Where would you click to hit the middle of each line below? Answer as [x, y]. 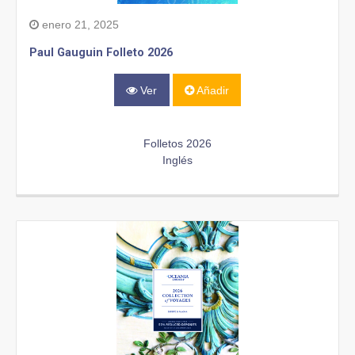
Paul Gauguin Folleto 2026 [101, 53]
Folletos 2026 [177, 143]
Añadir [211, 90]
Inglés [177, 160]
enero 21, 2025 [79, 25]
